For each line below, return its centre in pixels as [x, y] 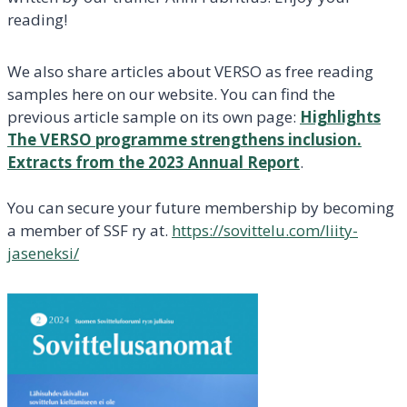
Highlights [340, 116]
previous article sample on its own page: [154, 116]
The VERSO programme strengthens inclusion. [184, 139]
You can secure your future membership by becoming [201, 207]
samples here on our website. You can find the [171, 94]
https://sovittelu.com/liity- [265, 230]
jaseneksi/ [43, 253]
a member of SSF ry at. [89, 230]
